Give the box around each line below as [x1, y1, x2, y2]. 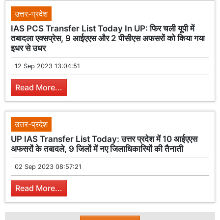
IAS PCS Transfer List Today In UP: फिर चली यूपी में [11, 23, 195, 33]
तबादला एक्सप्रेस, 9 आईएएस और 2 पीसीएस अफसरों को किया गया [11, 33, 205, 43]
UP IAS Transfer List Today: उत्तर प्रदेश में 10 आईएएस [11, 134, 198, 144]
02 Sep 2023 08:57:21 [15, 163, 82, 171]
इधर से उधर [11, 43, 46, 53]
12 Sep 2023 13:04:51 [15, 62, 81, 70]
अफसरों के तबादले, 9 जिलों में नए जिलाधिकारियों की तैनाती [11, 144, 184, 154]
